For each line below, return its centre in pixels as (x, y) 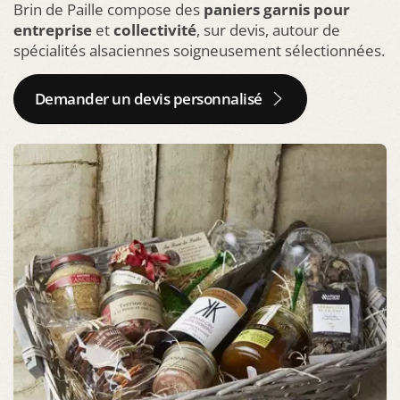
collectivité (155, 29)
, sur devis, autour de (268, 29)
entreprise (53, 29)
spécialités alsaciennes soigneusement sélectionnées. (199, 50)
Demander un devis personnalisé (148, 98)
